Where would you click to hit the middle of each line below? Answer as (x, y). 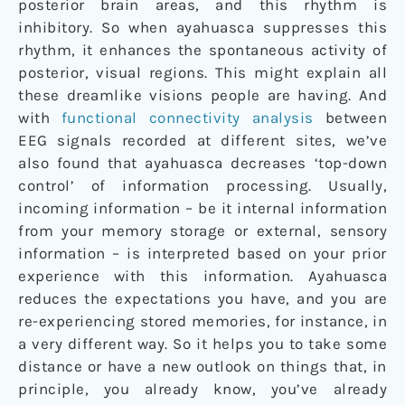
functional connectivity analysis (187, 117)
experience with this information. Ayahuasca (202, 275)
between (350, 117)
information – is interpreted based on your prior (202, 253)
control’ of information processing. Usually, (202, 185)
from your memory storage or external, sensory (202, 230)
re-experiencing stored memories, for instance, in (202, 320)
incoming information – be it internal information (202, 207)
